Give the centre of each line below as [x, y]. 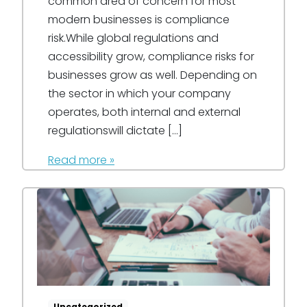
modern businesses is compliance [139, 19]
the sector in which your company [139, 93]
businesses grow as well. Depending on [152, 75]
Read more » [81, 160]
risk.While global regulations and [133, 38]
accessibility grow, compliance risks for [151, 56]
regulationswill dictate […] [115, 130]
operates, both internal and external [144, 112]
